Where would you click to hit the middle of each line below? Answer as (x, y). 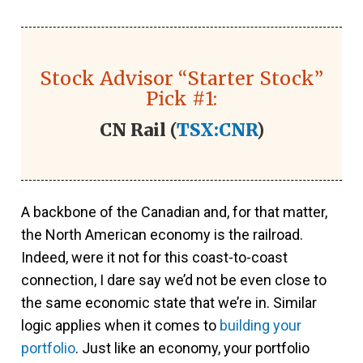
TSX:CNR (216, 130)
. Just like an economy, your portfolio (192, 348)
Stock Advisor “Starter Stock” (181, 78)
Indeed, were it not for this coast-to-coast (154, 257)
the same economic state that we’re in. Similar (169, 303)
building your (261, 325)
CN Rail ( (138, 130)
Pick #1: (181, 98)
